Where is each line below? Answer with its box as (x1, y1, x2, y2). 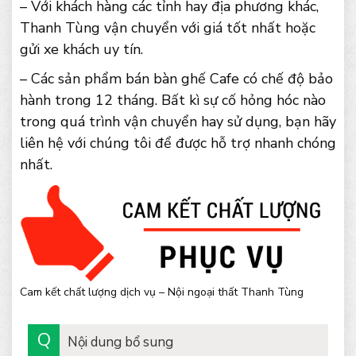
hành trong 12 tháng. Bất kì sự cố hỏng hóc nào (20, 91, 326, 110)
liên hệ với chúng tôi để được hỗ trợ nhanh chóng (20, 133, 336, 153)
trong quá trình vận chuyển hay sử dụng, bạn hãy (20, 112, 336, 131)
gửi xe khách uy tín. (20, 40, 143, 59)
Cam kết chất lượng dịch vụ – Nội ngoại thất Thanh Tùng (20, 284, 304, 300)
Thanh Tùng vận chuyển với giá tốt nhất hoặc (20, 18, 315, 37)
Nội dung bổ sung (68, 332, 173, 351)
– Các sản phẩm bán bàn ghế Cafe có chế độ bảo (20, 69, 333, 88)
